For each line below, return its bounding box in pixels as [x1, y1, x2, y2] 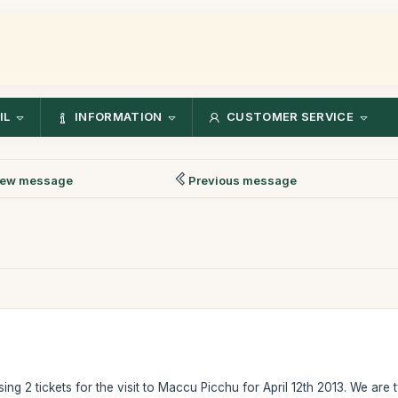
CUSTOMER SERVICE [227, 109, 354, 124]
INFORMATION [75, 109, 163, 124]
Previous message [188, 172, 298, 187]
